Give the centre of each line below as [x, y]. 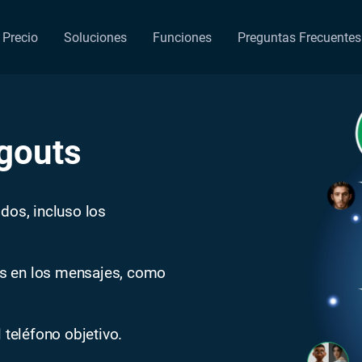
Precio [20, 37]
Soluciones [95, 37]
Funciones [182, 37]
